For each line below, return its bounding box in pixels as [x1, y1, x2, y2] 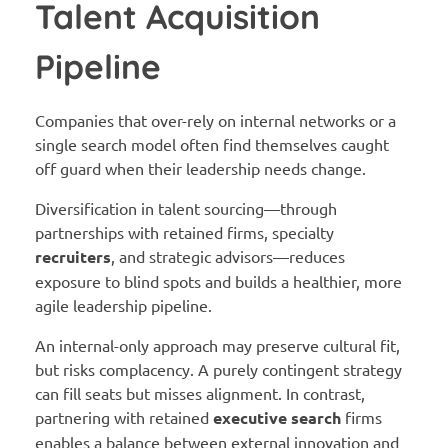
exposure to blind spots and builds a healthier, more [35, 270, 402, 291]
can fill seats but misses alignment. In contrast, [35, 382, 365, 403]
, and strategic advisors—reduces [111, 245, 345, 266]
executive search [213, 406, 341, 428]
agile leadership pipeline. [35, 294, 212, 315]
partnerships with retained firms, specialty [35, 221, 334, 242]
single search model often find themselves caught [35, 133, 389, 154]
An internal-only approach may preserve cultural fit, [35, 334, 400, 355]
